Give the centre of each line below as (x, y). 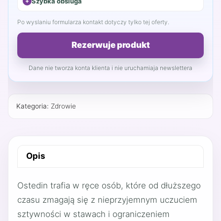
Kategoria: (34, 106)
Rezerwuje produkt (110, 45)
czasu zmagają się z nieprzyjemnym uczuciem (107, 200)
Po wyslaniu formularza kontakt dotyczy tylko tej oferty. (93, 22)
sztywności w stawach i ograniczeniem (93, 214)
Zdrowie (63, 106)
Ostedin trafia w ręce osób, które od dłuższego (109, 185)
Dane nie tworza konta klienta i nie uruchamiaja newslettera (110, 68)
